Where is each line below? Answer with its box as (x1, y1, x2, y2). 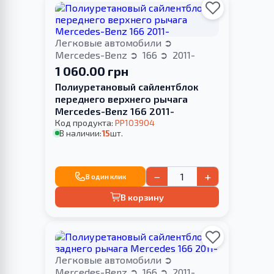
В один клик (85, 172, 126, 181)
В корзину (120, 191, 165, 202)
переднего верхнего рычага (55, 92, 188, 105)
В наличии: (59, 127, 102, 138)
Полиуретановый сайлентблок (55, 80, 198, 92)
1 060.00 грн (55, 63, 128, 78)
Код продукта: (55, 117, 115, 128)
